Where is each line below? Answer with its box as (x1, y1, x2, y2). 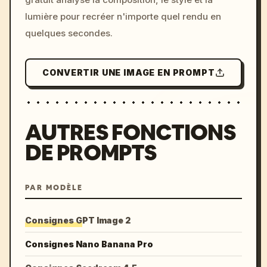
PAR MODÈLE (25, 183, 83, 193)
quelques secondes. (25, 27, 113, 39)
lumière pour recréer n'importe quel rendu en (25, 11, 221, 22)
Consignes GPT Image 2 (25, 215, 131, 225)
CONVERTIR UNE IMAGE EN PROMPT (42, 67, 215, 77)
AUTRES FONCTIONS (25, 119, 235, 147)
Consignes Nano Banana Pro (25, 239, 153, 249)
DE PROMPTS (25, 139, 157, 167)
